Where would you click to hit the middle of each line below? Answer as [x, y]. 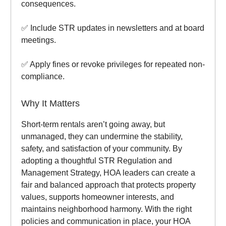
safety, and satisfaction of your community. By [102, 149]
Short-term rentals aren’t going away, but [93, 125]
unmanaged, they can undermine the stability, [102, 137]
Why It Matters [50, 104]
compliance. [43, 77]
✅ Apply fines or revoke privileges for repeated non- [113, 65]
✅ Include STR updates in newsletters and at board [113, 28]
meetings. [39, 40]
